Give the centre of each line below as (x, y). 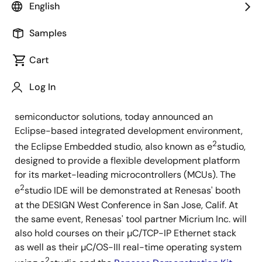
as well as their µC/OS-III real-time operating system (128, 247)
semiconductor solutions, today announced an (114, 117)
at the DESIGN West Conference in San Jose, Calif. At (126, 205)
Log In (42, 87)
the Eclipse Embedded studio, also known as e (113, 147)
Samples (48, 33)
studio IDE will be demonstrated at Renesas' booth (132, 191)
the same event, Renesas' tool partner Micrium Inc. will (131, 219)
